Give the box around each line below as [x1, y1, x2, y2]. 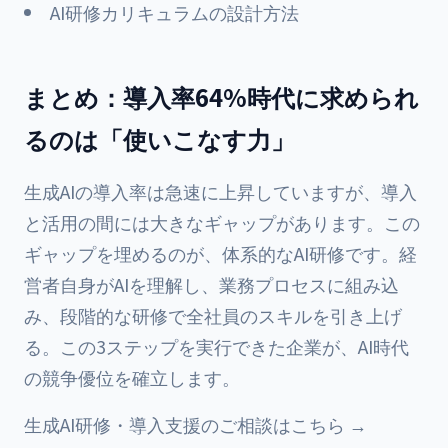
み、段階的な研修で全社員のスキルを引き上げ [24, 302, 402, 328]
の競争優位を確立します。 [24, 364, 240, 390]
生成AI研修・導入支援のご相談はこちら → [24, 411, 367, 437]
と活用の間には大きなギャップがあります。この [24, 209, 420, 235]
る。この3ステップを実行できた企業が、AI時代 [24, 333, 409, 359]
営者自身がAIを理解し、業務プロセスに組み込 [24, 271, 399, 297]
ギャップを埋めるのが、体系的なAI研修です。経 [24, 240, 417, 266]
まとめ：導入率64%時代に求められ [24, 79, 419, 114]
